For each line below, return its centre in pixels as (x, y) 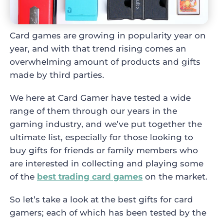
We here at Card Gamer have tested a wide (100, 98)
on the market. (175, 176)
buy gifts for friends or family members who (104, 150)
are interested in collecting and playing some (107, 163)
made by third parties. (57, 75)
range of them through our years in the (93, 111)
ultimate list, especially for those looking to (101, 137)
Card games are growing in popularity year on (108, 35)
